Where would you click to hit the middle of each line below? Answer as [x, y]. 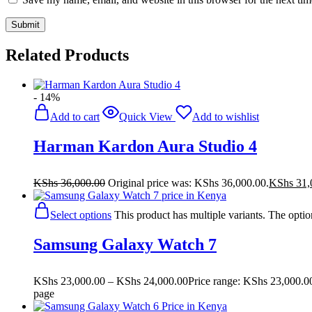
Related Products [67, 55]
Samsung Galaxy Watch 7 [125, 244]
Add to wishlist [226, 117]
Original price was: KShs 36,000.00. [188, 182]
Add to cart [75, 117]
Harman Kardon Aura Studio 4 [145, 146]
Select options [81, 214]
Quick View [146, 117]
